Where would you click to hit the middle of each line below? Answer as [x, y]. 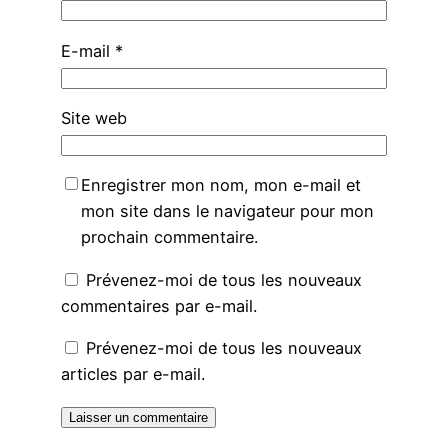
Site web [93, 118]
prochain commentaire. [169, 237]
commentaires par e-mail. [158, 305]
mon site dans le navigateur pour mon [227, 211]
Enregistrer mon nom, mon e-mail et [220, 185]
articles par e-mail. [132, 373]
